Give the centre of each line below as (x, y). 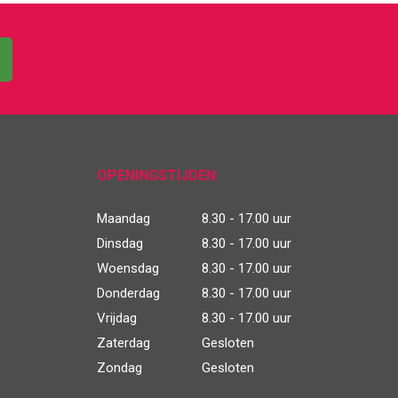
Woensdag (127, 269)
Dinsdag (119, 244)
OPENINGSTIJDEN (156, 176)
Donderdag (128, 294)
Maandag (123, 219)
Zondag (119, 368)
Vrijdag (116, 318)
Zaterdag (123, 343)
